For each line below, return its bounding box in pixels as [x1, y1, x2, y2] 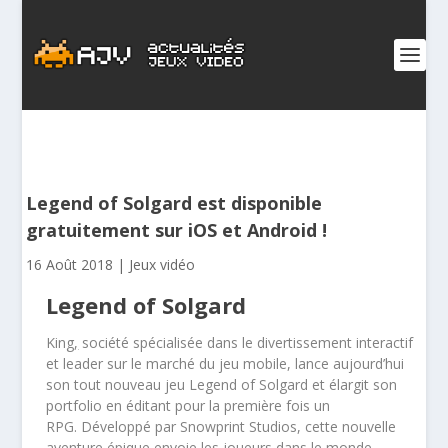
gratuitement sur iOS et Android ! [26, 218, 328, 242]
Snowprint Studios [180, 417, 298, 436]
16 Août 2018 [26, 255, 114, 274]
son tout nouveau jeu [46, 375, 190, 394]
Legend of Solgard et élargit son [189, 375, 398, 394]
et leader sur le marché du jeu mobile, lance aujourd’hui [46, 354, 405, 373]
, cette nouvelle [297, 417, 397, 436]
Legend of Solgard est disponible [26, 191, 323, 215]
